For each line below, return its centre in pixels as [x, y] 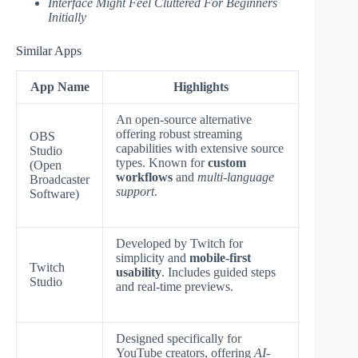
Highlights [201, 86]
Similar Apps [49, 51]
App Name [60, 86]
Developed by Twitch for [179, 243]
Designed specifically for [179, 338]
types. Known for [162, 162]
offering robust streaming [179, 133]
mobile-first [220, 257]
